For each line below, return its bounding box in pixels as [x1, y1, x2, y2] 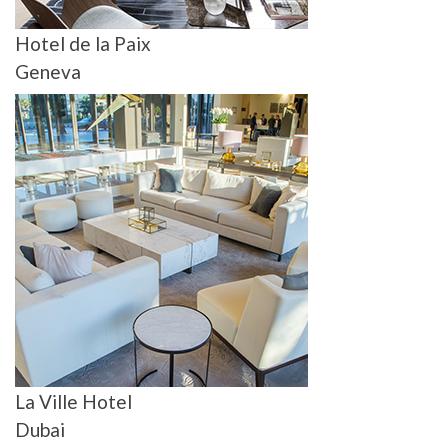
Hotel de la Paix [15, 32, 151, 56]
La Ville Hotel [15, 390, 132, 414]
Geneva [15, 60, 81, 84]
